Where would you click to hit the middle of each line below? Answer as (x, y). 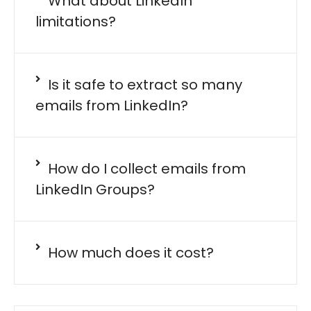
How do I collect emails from (146, 168)
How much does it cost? (131, 252)
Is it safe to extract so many (145, 84)
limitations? (76, 21)
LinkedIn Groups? (95, 189)
